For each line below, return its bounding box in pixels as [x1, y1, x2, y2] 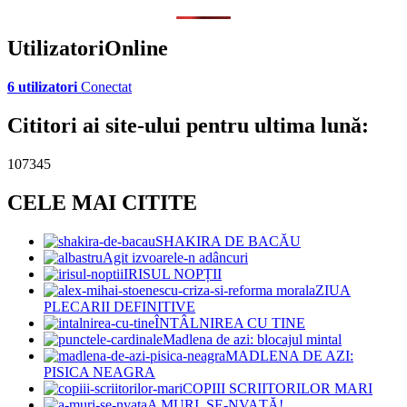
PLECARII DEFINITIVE [44, 298, 195, 314]
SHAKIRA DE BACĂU [155, 233, 301, 249]
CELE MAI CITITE [7, 191, 197, 215]
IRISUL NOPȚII [124, 265, 222, 282]
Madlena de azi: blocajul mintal [163, 331, 342, 347]
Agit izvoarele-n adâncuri [103, 249, 248, 265]
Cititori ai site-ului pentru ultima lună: [7, 114, 369, 138]
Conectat [77, 79, 132, 95]
